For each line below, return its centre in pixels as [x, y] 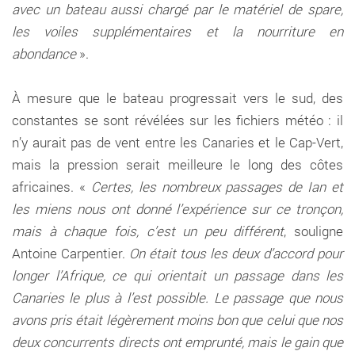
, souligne [313, 231]
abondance [44, 53]
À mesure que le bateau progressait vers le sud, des [177, 97]
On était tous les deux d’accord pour [236, 253]
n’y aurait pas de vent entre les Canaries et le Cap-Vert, [177, 142]
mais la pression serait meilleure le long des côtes [177, 164]
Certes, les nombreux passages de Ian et [217, 186]
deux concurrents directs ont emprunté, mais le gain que [177, 342]
